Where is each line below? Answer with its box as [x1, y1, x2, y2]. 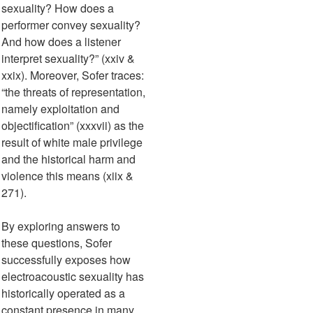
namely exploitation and [1, 101, 119, 117]
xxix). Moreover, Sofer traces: [1, 67, 144, 84]
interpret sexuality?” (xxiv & [1, 50, 135, 67]
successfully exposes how [1, 252, 131, 268]
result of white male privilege [1, 134, 143, 151]
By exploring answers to [1, 218, 120, 235]
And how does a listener [1, 34, 121, 50]
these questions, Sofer [1, 235, 112, 252]
